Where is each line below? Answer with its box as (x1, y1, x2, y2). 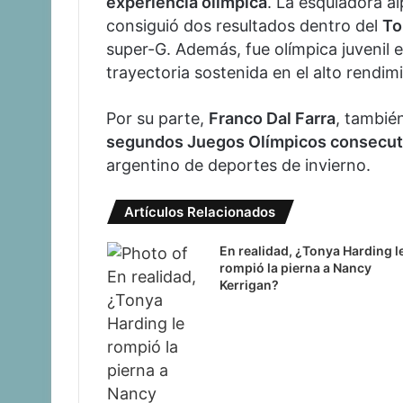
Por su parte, (106, 108, 209, 128)
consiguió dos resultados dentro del (106, 15, 382, 35)
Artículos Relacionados (124, 202, 275, 220)
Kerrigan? (219, 276, 279, 292)
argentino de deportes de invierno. (106, 155, 371, 175)
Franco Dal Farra (209, 108, 336, 128)
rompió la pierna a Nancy (219, 259, 372, 275)
